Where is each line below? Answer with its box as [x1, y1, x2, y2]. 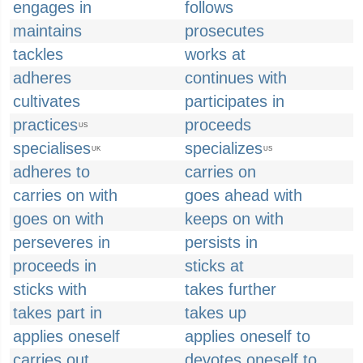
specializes [185, 139, 263, 157]
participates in [185, 92, 284, 110]
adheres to [13, 163, 90, 181]
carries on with [13, 186, 117, 204]
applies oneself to [185, 327, 310, 345]
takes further [185, 280, 276, 298]
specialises [13, 139, 91, 157]
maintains [13, 22, 82, 40]
